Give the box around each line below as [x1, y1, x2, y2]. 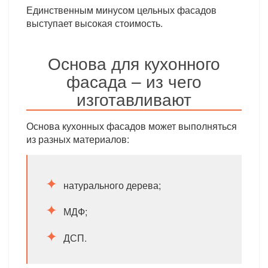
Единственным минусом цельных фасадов [26, 3, 217, 17]
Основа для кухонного [48, 51, 220, 75]
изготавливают [77, 87, 191, 111]
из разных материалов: [26, 132, 130, 146]
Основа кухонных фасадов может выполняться [26, 119, 237, 133]
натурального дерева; [63, 178, 162, 192]
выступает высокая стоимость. [26, 16, 163, 30]
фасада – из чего [66, 69, 202, 93]
